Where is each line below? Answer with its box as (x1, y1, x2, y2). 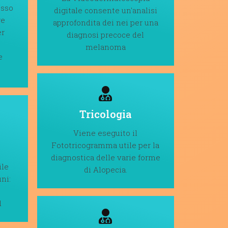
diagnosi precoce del (67, 29, 145, 40)
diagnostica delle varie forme (50, 152, 160, 162)
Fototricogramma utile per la (51, 139, 160, 150)
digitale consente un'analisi (53, 5, 157, 15)
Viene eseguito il (73, 127, 138, 138)
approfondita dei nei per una (52, 17, 158, 27)
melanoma (85, 41, 126, 52)
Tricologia (79, 107, 132, 121)
